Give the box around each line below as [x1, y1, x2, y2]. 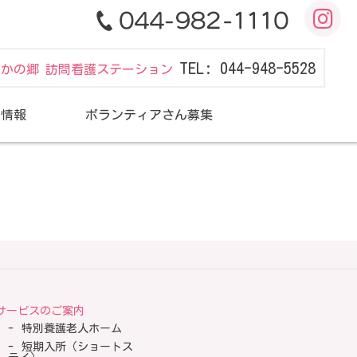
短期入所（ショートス [22, 341, 133, 352]
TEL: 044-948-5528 [179, 60, 316, 76]
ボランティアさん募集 [85, 108, 213, 121]
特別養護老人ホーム [22, 323, 122, 334]
